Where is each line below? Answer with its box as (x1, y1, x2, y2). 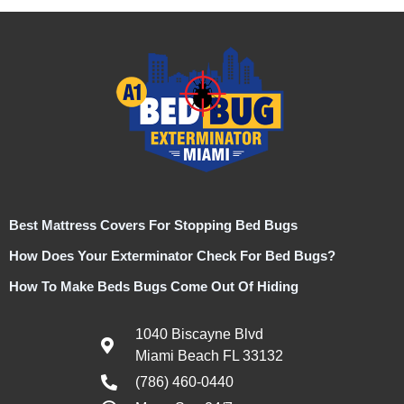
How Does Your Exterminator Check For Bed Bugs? (9, 247, 335, 263)
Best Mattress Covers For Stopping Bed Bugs (9, 216, 298, 233)
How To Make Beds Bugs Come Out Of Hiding (9, 278, 298, 294)
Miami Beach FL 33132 (134, 347, 283, 363)
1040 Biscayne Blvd (134, 326, 263, 342)
